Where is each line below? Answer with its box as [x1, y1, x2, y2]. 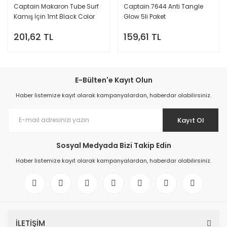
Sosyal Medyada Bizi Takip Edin [56, 140, 171, 150]
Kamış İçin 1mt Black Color [14, 12, 95, 21]
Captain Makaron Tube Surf [14, 2, 99, 11]
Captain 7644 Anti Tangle [123, 2, 203, 11]
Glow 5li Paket [123, 12, 166, 21]
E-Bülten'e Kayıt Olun [74, 75, 153, 85]
